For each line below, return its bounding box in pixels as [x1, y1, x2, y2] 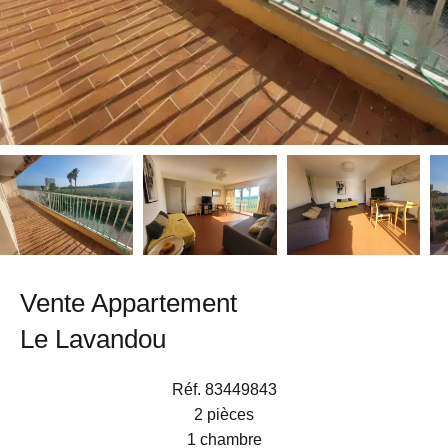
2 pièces [194, 406, 254, 423]
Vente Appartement [20, 288, 237, 318]
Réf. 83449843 [171, 381, 277, 398]
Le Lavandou [20, 324, 166, 354]
